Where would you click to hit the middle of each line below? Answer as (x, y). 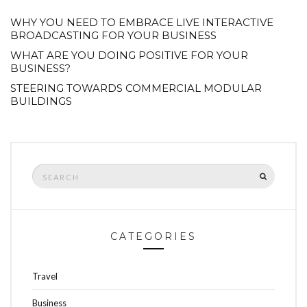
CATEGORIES (153, 237)
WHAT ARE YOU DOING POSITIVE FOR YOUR (129, 56)
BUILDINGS (41, 101)
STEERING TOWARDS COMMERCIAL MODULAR (136, 88)
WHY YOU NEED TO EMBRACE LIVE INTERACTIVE (142, 23)
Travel (45, 277)
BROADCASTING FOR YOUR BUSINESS (113, 36)
